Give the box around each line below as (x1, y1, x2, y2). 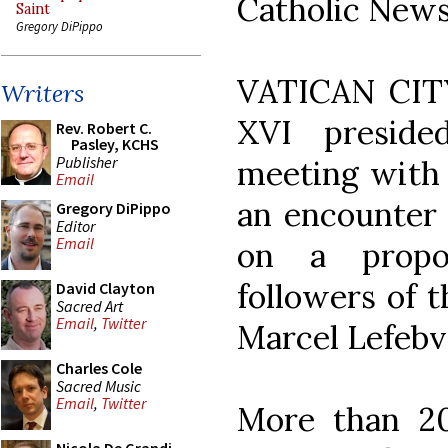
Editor (56, 215, 95, 236)
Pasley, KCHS (71, 134, 159, 154)
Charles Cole (56, 358, 142, 378)
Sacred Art (56, 295, 123, 316)
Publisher (56, 151, 117, 172)
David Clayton (56, 278, 155, 298)
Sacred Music (56, 375, 141, 396)
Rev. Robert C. (56, 118, 152, 138)
